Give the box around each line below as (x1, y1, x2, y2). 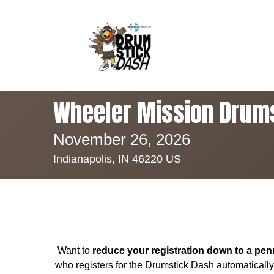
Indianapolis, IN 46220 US (53, 152, 181, 165)
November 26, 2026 (53, 130, 190, 148)
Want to (57, 245, 92, 256)
